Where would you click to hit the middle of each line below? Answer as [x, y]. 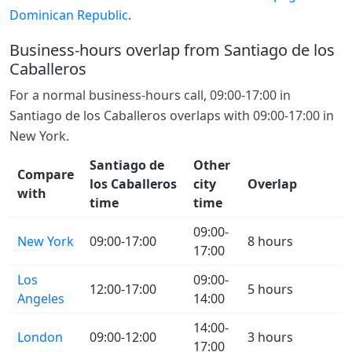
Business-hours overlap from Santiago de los [172, 50]
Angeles [41, 298]
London [40, 337]
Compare [46, 174]
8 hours [270, 241]
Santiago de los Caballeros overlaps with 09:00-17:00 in [172, 116]
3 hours [270, 337]
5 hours [270, 289]
